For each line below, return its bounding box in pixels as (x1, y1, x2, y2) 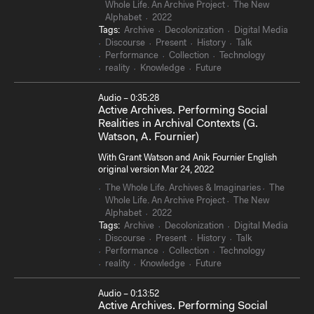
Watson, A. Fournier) (98, 132, 199, 144)
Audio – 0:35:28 (98, 94, 159, 104)
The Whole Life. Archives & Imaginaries (105, 184, 261, 193)
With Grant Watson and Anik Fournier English (98, 153, 277, 163)
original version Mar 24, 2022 (98, 165, 214, 175)
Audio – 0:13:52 (98, 289, 159, 299)
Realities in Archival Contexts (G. (98, 118, 258, 130)
